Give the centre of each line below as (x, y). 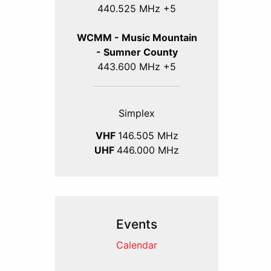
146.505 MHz (148, 136)
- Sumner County (137, 52)
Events (137, 224)
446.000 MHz (148, 150)
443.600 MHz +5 (137, 66)
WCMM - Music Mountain (137, 37)
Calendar (137, 245)
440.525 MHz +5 (137, 8)
